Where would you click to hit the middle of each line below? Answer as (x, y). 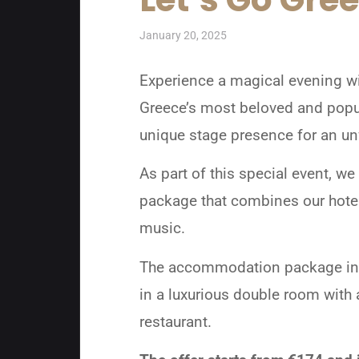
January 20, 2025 (184, 35)
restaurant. (176, 321)
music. (163, 228)
